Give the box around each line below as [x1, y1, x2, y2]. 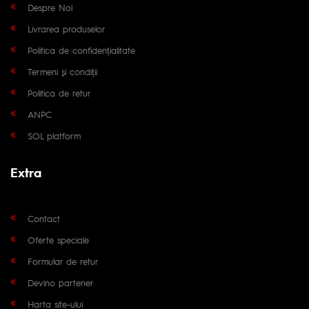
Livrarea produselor [28, 22, 106, 34]
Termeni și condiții [28, 65, 97, 77]
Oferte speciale [28, 233, 89, 246]
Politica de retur [28, 86, 91, 99]
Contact [28, 212, 60, 224]
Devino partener [28, 276, 94, 288]
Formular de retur [28, 255, 99, 267]
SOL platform [28, 129, 81, 141]
